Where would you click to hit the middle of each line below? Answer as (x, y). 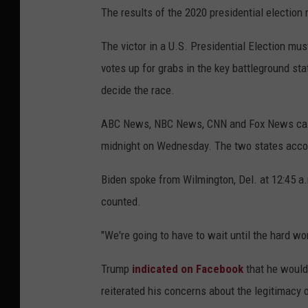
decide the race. (138, 90)
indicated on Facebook (188, 269)
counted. (121, 202)
